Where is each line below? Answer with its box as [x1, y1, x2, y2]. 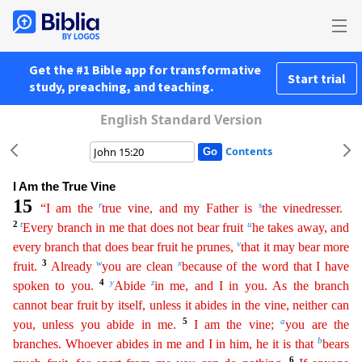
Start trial [288, 70, 346, 86]
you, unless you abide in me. [13, 318, 176, 331]
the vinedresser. [261, 201, 343, 215]
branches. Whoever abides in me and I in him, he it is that [13, 337, 318, 351]
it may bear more [259, 240, 350, 254]
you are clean [102, 259, 178, 273]
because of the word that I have [181, 259, 349, 273]
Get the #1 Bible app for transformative [29, 61, 261, 78]
